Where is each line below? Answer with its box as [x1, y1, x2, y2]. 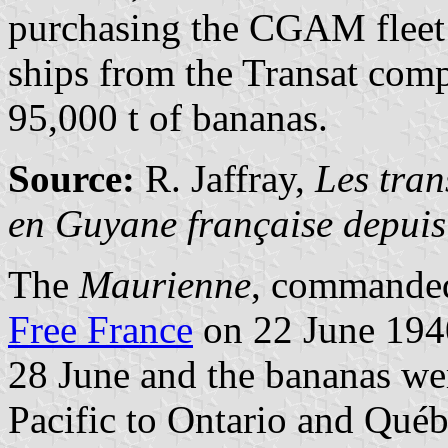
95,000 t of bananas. [8, 95, 328, 139]
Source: [8, 156, 135, 200]
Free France [8, 307, 193, 351]
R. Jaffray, [135, 156, 315, 200]
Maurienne [79, 262, 251, 306]
